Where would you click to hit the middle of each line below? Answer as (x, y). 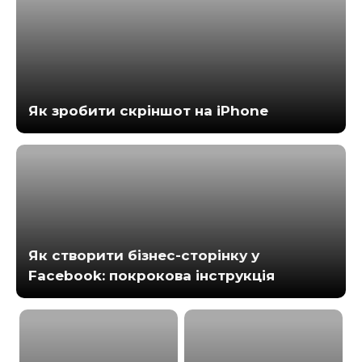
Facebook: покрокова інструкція (152, 275)
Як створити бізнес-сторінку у (144, 255)
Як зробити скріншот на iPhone (148, 110)
